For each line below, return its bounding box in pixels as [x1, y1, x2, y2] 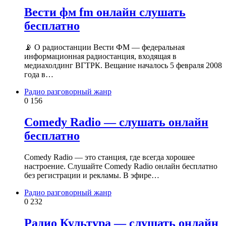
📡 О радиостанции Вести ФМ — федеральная [24, 43, 185, 52]
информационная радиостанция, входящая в [24, 52, 177, 61]
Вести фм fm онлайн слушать [24, 6, 186, 19]
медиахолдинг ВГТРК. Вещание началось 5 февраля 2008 [24, 61, 222, 70]
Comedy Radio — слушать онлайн [24, 116, 208, 129]
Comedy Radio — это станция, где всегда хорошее [24, 153, 195, 162]
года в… [24, 70, 53, 79]
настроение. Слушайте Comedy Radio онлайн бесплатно [24, 162, 217, 171]
